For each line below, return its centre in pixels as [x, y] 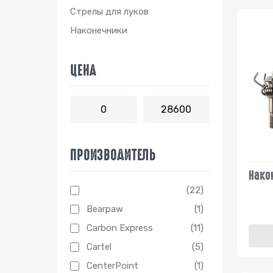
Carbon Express [120, 228]
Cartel [99, 247]
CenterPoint [112, 266]
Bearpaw [105, 209]
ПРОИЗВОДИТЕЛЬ [113, 155]
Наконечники [99, 30]
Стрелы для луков [109, 12]
